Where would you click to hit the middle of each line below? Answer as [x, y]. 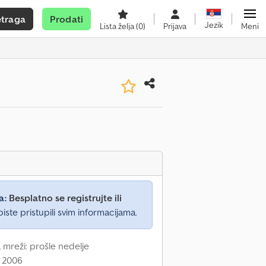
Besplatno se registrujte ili [65, 198]
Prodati [66, 19]
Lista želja [118, 26]
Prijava [175, 26]
